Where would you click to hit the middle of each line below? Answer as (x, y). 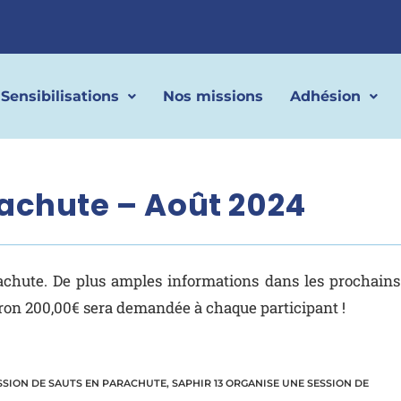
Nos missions (213, 96)
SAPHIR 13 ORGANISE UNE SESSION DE (270, 384)
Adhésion (326, 96)
